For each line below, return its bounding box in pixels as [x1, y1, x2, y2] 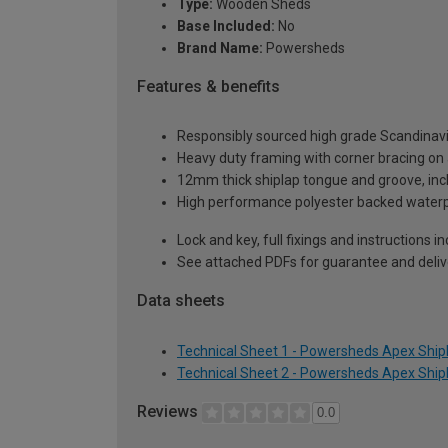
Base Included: [177, 17, 275, 34]
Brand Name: [177, 39, 263, 56]
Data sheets [137, 291, 225, 311]
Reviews [137, 402, 202, 422]
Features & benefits [137, 76, 280, 96]
